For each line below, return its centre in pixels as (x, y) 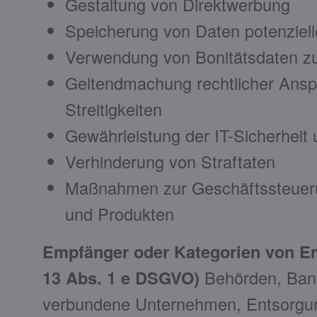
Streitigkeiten (114, 109)
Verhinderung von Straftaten (170, 162)
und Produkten (120, 214)
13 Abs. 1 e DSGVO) (121, 278)
